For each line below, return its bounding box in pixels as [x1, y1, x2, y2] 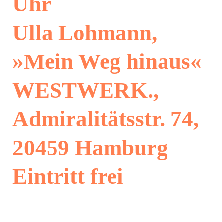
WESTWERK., [12, 78, 159, 103]
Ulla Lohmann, [12, 20, 157, 45]
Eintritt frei [12, 164, 123, 189]
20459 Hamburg [12, 135, 168, 160]
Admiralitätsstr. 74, [12, 107, 199, 131]
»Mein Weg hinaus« [12, 49, 202, 74]
